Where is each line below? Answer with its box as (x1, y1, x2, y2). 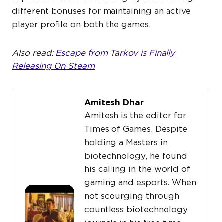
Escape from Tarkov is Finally (55, 48, 175, 58)
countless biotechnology (84, 204, 188, 215)
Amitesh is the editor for (84, 111, 186, 121)
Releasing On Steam (12, 61, 95, 71)
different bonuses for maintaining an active (12, 6, 191, 16)
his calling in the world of (84, 164, 190, 174)
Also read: (12, 48, 55, 58)
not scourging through (84, 191, 179, 201)
